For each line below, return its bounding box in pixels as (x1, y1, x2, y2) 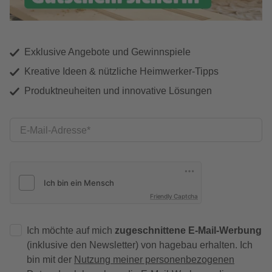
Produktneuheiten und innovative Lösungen (24, 86, 212, 97)
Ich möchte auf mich (27, 225, 115, 236)
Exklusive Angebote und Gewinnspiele (24, 47, 191, 58)
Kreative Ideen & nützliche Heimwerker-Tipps (24, 66, 219, 77)
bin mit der (27, 254, 74, 265)
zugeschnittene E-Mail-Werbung (115, 225, 262, 236)
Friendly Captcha (150, 192, 198, 200)
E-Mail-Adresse (20, 125, 87, 136)
